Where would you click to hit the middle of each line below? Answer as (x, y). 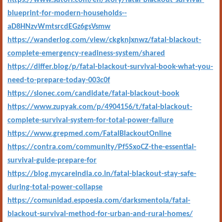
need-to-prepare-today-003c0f (59, 80)
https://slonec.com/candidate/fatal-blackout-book (93, 94)
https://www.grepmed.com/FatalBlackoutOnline (89, 134)
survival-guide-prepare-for (52, 161)
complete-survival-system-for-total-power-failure (90, 120)
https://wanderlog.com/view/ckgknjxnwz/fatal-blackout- (104, 40)
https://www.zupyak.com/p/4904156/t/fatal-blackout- (100, 107)
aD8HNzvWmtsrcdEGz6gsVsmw (59, 27)
